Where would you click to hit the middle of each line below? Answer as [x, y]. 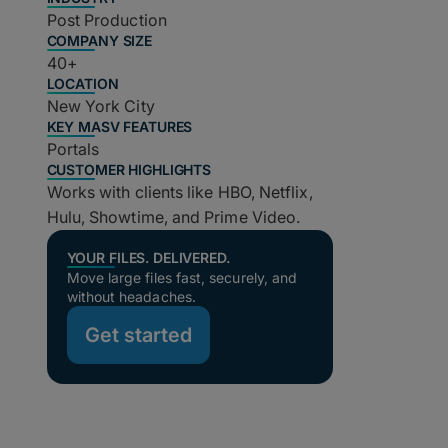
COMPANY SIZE [99, 40]
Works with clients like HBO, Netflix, [179, 192]
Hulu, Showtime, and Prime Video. [173, 217]
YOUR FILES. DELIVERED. [148, 257]
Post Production [106, 20]
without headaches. [131, 296]
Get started [138, 335]
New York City [100, 106]
